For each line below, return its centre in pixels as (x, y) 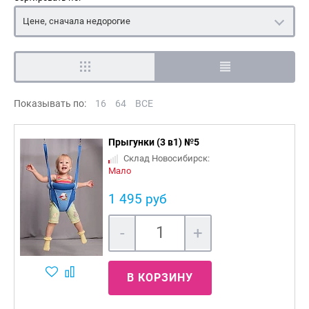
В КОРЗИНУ (160, 277)
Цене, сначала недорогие (77, 21)
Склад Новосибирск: (166, 158)
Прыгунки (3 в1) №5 (154, 142)
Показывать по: (50, 103)
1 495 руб (138, 199)
